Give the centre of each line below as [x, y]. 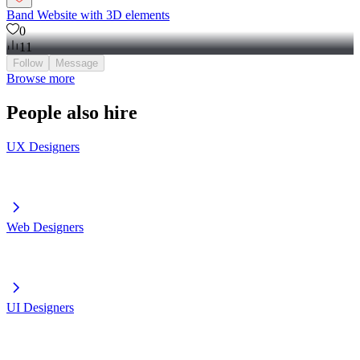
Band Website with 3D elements [88, 30]
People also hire [72, 127]
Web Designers [45, 241]
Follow [28, 78]
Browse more [41, 93]
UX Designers [43, 161]
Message [77, 78]
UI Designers [40, 321]
